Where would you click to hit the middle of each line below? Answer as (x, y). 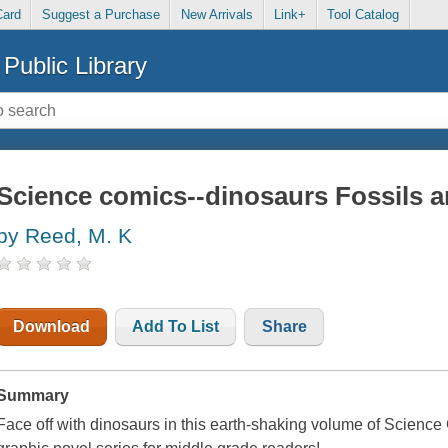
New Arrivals (216, 15)
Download (52, 327)
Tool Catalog (363, 15)
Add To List (176, 327)
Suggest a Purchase (100, 15)
